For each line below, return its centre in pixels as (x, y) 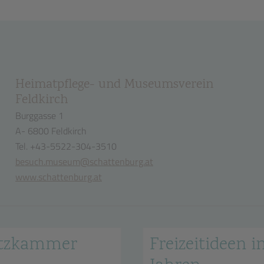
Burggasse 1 (39, 115)
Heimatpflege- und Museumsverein (114, 85)
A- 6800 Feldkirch (51, 131)
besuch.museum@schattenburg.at (84, 161)
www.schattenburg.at (58, 177)
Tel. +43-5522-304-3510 (66, 146)
